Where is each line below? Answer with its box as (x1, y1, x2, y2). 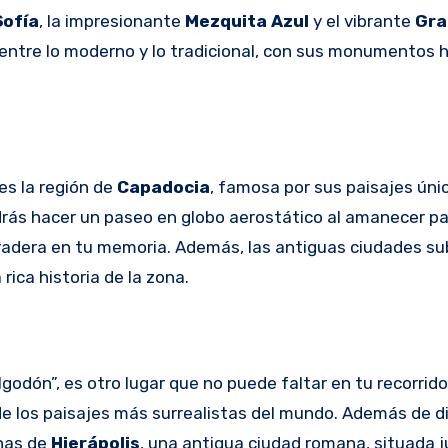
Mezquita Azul (185, 10, 309, 31)
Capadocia (117, 176, 210, 197)
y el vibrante (309, 10, 415, 31)
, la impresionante (39, 10, 185, 31)
